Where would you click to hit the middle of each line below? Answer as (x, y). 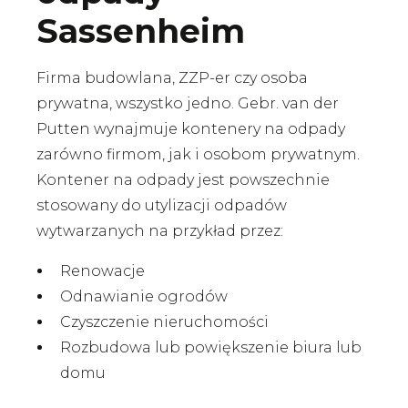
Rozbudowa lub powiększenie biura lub (211, 347)
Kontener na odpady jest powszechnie (183, 180)
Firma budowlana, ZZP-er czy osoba (172, 78)
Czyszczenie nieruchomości (164, 322)
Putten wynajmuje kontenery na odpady (191, 129)
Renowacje (102, 271)
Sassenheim (141, 31)
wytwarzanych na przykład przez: (160, 231)
